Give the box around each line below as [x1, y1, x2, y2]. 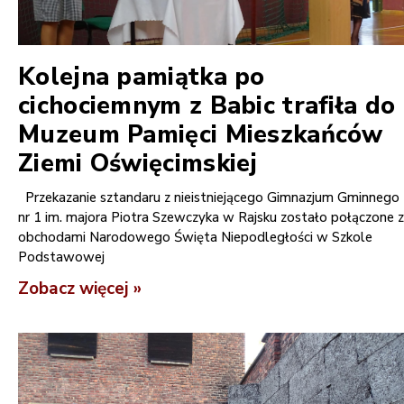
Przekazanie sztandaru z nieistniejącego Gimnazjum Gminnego [18, 188, 399, 207]
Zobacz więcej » [18, 276, 142, 300]
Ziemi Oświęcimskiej [18, 146, 258, 180]
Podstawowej [18, 247, 105, 266]
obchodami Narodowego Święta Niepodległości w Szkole [18, 227, 372, 246]
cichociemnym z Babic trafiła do [18, 88, 396, 123]
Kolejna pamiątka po [18, 60, 265, 94]
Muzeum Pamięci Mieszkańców [18, 117, 383, 151]
